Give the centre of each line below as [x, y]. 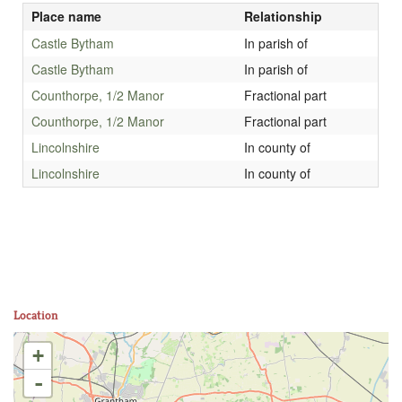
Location [36, 315]
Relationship [283, 17]
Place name [66, 17]
